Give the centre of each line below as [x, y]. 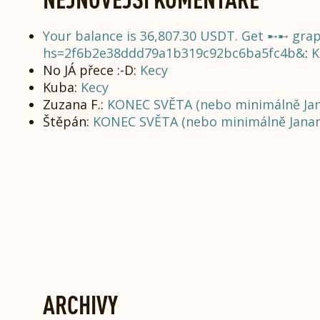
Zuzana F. [72, 104]
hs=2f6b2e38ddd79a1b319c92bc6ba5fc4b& [174, 53]
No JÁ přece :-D [88, 70]
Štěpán [65, 121]
